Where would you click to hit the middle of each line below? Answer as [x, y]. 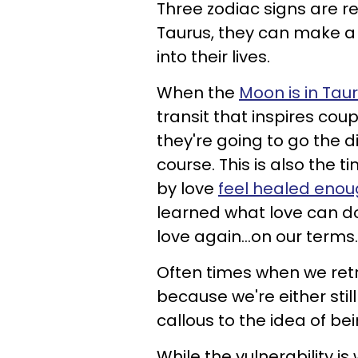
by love [187, 189]
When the [198, 93]
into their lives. [213, 57]
